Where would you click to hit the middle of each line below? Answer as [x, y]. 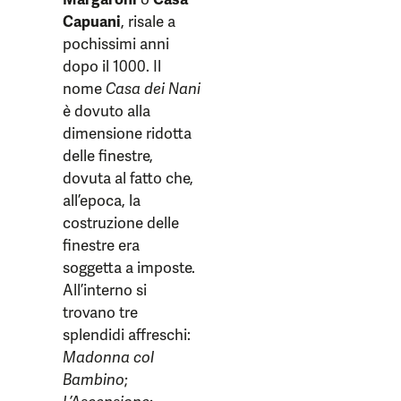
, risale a [148, 22]
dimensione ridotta [127, 134]
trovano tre [100, 313]
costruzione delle [121, 223]
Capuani [92, 22]
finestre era [101, 246]
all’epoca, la [102, 201]
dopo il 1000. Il [112, 67]
